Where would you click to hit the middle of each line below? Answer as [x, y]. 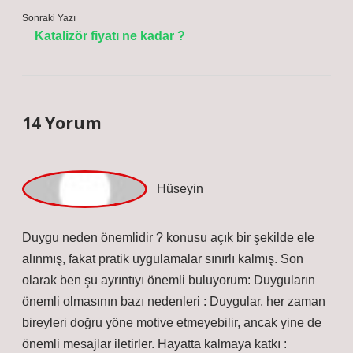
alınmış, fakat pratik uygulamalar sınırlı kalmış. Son [163, 297]
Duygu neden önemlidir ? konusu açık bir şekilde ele [168, 275]
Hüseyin [45, 227]
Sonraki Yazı [49, 18]
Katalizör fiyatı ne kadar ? [110, 36]
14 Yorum [62, 123]
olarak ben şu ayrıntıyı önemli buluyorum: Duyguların [169, 318]
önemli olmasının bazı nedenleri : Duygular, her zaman [174, 339]
